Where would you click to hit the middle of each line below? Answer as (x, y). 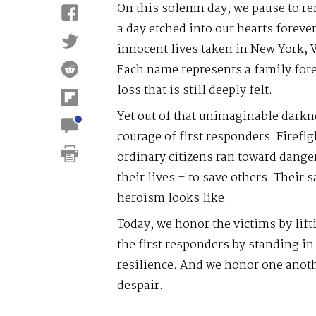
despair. (140, 286)
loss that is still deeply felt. (194, 90)
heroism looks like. (172, 198)
